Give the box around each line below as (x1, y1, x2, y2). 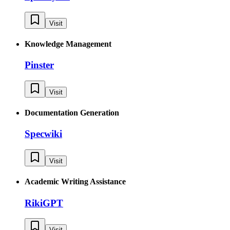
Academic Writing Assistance (25, 177, 126, 186)
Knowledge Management (25, 39, 111, 48)
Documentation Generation (25, 108, 119, 118)
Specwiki (25, 128, 62, 140)
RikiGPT (25, 197, 63, 208)
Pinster (25, 60, 54, 71)
